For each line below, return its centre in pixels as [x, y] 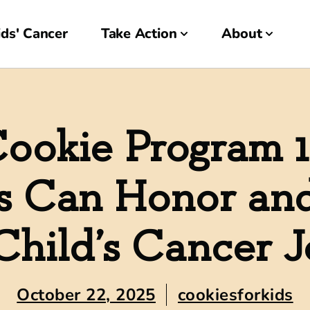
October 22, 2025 [86, 295]
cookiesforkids [235, 295]
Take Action [139, 34]
